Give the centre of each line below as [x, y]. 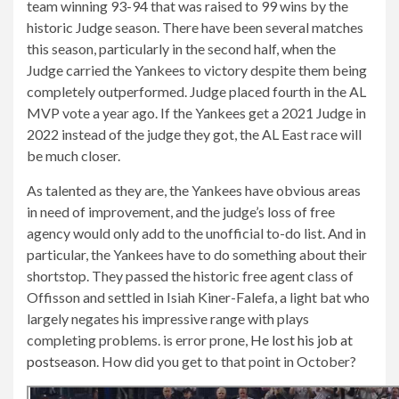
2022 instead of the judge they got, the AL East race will [194, 134]
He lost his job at [301, 339]
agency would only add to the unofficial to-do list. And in [196, 232]
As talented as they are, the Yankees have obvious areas [194, 190]
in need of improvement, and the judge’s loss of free [181, 211]
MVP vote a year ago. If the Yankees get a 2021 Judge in [196, 112]
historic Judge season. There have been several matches [195, 27]
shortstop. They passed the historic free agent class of [190, 275]
